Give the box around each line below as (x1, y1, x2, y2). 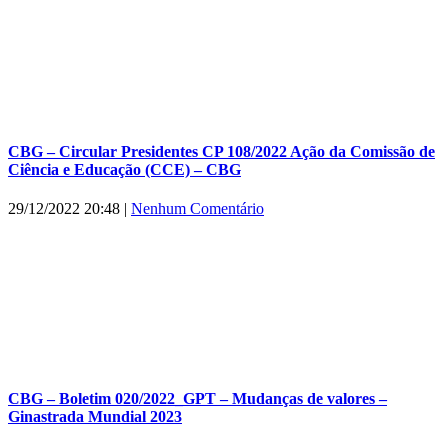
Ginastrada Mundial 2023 (8, 407, 182, 425)
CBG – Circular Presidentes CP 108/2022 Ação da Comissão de (8, 143, 435, 161)
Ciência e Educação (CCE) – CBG (8, 161, 241, 179)
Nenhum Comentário (131, 200, 264, 218)
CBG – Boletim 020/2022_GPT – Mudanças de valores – (8, 389, 387, 407)
